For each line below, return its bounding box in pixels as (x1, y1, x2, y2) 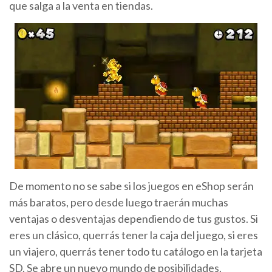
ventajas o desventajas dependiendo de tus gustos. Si (9, 212, 258, 225)
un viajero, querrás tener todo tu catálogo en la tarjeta (9, 245, 262, 258)
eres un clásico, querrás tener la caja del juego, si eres (9, 228, 258, 242)
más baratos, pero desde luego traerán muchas (9, 195, 228, 209)
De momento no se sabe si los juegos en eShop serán (9, 179, 254, 192)
